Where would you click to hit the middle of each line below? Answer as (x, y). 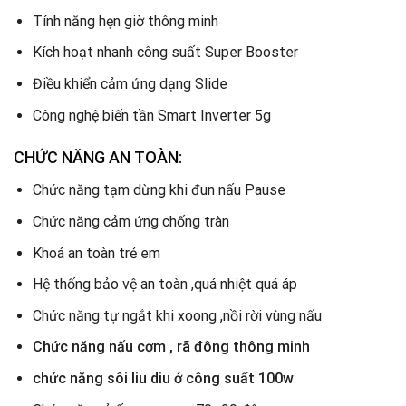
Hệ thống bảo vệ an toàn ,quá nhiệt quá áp (164, 285)
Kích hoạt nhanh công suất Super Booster (165, 53)
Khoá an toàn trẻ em (96, 253)
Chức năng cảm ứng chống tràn (130, 222)
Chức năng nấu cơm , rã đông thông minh (171, 347)
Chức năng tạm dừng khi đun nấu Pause (159, 190)
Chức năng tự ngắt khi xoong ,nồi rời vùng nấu (177, 315)
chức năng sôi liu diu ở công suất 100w (164, 379)
